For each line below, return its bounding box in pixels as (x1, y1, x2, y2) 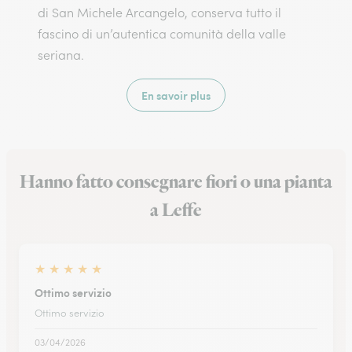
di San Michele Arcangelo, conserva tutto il (38, 5, 281, 20)
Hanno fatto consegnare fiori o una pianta (20, 170, 332, 195)
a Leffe (150, 198, 202, 223)
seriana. (38, 47, 84, 63)
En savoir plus (141, 87, 211, 103)
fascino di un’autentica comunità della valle (38, 26, 286, 42)
